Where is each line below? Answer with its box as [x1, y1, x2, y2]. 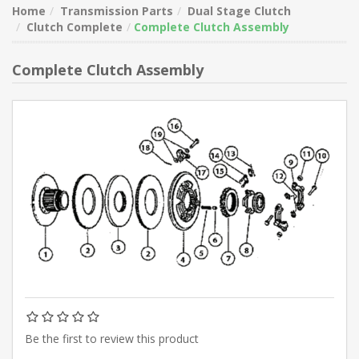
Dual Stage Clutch [188, 3, 291, 18]
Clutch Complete [26, 19, 123, 34]
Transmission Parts [60, 3, 173, 18]
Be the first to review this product [25, 331, 199, 347]
